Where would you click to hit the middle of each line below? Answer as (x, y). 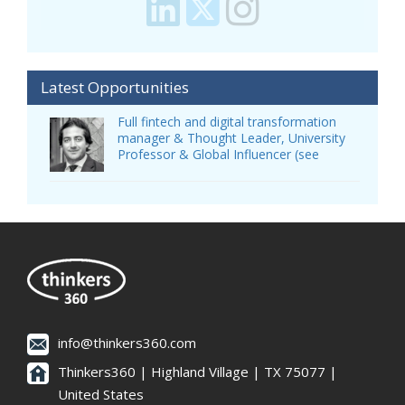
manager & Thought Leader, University (231, 137)
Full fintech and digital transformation (227, 121)
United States (101, 394)
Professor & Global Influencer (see (218, 154)
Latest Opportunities (115, 87)
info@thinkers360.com (127, 342)
